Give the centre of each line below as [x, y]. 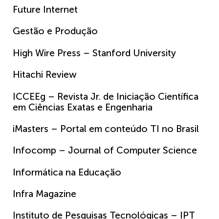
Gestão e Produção [55, 31]
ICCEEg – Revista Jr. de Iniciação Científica [106, 96]
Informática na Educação [67, 172]
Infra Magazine [44, 194]
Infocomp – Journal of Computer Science [105, 151]
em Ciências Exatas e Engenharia [83, 107]
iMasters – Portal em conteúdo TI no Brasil [106, 129]
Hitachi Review [45, 75]
